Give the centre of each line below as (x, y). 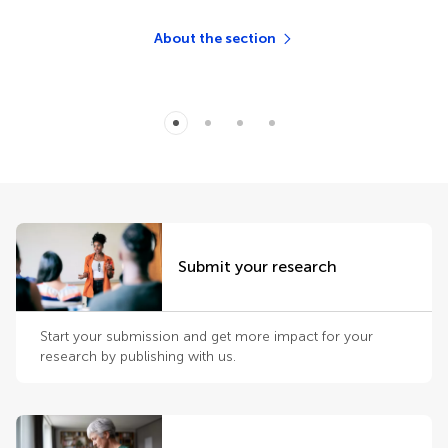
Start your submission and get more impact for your (206, 336)
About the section (215, 38)
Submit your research (257, 266)
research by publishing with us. (138, 356)
